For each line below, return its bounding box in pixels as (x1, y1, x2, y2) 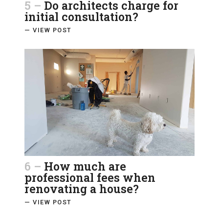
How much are (44, 159, 126, 174)
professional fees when (24, 170, 155, 185)
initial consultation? (24, 9, 138, 24)
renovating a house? (24, 181, 139, 197)
